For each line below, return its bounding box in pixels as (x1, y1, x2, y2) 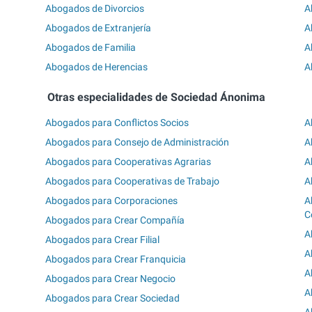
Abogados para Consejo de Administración (45, 136, 230, 148)
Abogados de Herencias (45, 61, 148, 72)
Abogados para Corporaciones (45, 195, 178, 207)
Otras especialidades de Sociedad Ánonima (47, 90, 265, 104)
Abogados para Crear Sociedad (45, 292, 180, 304)
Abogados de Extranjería (45, 22, 152, 33)
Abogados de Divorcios (45, 2, 145, 14)
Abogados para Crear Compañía (45, 214, 185, 226)
